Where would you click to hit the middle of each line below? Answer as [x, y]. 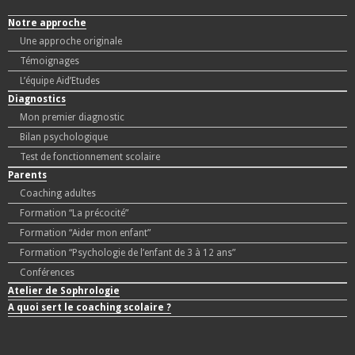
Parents [27, 175]
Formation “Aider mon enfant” [85, 233]
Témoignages [50, 61]
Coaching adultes [58, 193]
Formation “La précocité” [74, 213]
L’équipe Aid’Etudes [60, 80]
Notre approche [47, 23]
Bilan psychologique [64, 137]
